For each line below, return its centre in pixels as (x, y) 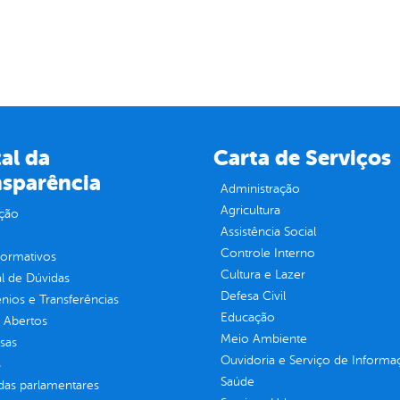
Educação (247, 318)
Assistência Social (268, 232)
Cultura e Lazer (262, 275)
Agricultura (250, 211)
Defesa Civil (253, 296)
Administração (260, 189)
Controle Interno (267, 254)
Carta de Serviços (302, 158)
